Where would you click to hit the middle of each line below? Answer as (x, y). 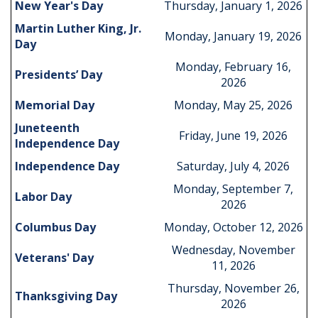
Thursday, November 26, (233, 288)
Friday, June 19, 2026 (233, 136)
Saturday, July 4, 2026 (233, 166)
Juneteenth (47, 128)
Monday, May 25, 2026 (233, 105)
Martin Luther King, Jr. (78, 28)
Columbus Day (55, 227)
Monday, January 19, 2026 (233, 36)
